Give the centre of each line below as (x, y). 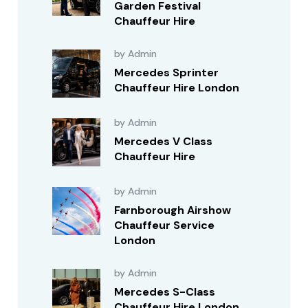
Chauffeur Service (165, 225)
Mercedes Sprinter (167, 73)
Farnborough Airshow (173, 210)
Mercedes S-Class (165, 292)
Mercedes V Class (164, 141)
